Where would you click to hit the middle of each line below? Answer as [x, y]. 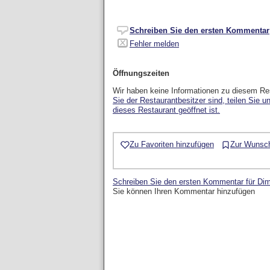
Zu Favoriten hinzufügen [172, 144]
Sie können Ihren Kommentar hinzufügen [184, 191]
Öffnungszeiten [141, 73]
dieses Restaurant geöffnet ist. [166, 110]
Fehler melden [154, 44]
